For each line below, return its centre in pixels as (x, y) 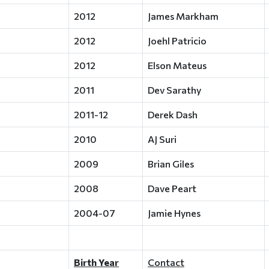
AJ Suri (162, 139)
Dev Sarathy (174, 90)
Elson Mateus (177, 65)
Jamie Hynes (174, 213)
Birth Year (96, 262)
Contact (166, 262)
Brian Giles (171, 164)
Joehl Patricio (177, 41)
